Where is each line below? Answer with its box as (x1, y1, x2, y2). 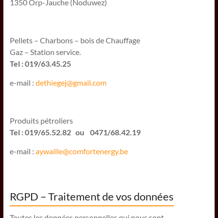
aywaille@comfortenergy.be (35, 146, 128, 156)
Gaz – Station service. (9, 47, 81, 56)
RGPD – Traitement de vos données (9, 189, 174, 203)
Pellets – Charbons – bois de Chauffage (9, 35, 140, 45)
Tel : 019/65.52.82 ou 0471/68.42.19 (9, 127, 141, 137)
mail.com (76, 77, 107, 87)
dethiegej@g (35, 77, 77, 87)
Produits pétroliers (9, 115, 73, 125)
